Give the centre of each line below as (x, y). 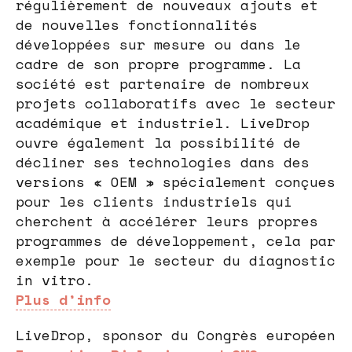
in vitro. (55, 279)
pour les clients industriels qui (154, 201)
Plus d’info (63, 299)
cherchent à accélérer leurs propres (167, 220)
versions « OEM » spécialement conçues (176, 181)
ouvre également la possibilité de (158, 142)
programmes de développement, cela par (176, 240)
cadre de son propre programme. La (158, 63)
